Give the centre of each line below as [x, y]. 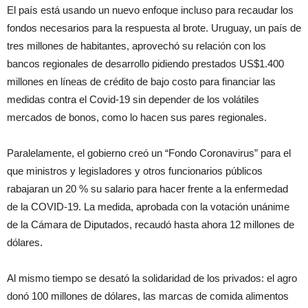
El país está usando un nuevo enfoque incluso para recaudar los [150, 10]
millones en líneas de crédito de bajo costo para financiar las [141, 81]
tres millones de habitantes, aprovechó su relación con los [136, 46]
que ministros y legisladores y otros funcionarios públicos [135, 171]
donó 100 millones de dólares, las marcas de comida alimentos [148, 296]
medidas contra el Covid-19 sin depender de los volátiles [133, 99]
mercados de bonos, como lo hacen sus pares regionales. [137, 117]
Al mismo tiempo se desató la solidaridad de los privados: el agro [152, 278]
